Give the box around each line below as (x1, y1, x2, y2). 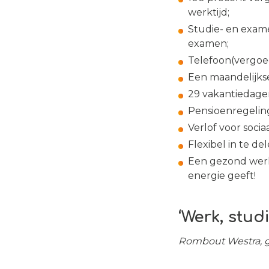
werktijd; (188, 7, 229, 18)
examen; (188, 38, 229, 49)
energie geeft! (188, 170, 256, 181)
